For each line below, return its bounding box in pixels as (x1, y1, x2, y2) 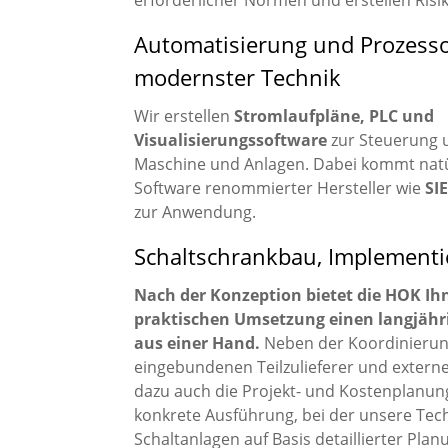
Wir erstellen (134, 104, 235, 127)
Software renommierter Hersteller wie (134, 176, 426, 199)
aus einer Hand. (134, 331, 261, 354)
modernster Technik (134, 61, 342, 92)
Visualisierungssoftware (134, 128, 332, 151)
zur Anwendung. (134, 200, 257, 223)
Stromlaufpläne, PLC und (234, 104, 435, 127)
